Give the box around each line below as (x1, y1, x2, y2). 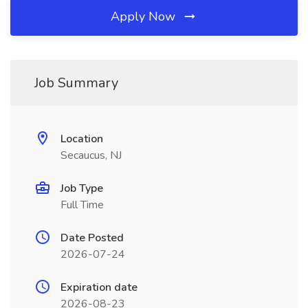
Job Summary (34, 74, 118, 92)
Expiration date (60, 280, 137, 295)
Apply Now (111, 8, 179, 25)
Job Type (60, 181, 103, 196)
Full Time (60, 197, 104, 212)
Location (60, 131, 103, 146)
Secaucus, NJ (60, 148, 122, 163)
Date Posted (60, 230, 124, 245)
